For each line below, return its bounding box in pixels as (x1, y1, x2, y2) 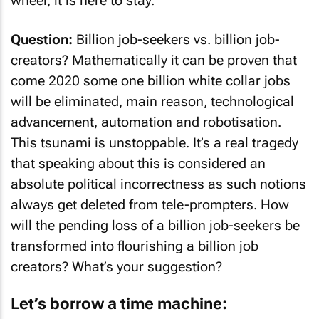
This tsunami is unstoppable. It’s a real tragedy (11, 134, 298, 151)
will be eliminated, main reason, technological (11, 93, 294, 110)
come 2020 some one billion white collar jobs (11, 72, 291, 89)
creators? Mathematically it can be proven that (11, 51, 297, 68)
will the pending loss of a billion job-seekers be (11, 216, 300, 234)
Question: (11, 31, 73, 48)
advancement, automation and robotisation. (11, 113, 281, 130)
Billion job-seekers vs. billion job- (73, 31, 280, 48)
